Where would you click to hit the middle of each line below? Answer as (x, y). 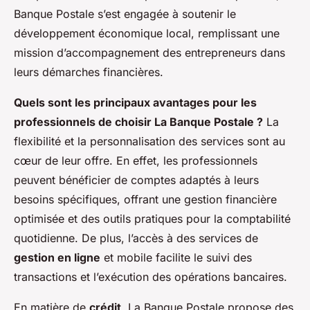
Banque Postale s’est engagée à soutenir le (125, 14)
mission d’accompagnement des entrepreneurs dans (149, 53)
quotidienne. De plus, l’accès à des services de (136, 238)
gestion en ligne (57, 258)
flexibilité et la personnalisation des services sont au (149, 142)
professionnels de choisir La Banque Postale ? (138, 122)
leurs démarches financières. (89, 72)
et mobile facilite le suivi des (176, 258)
